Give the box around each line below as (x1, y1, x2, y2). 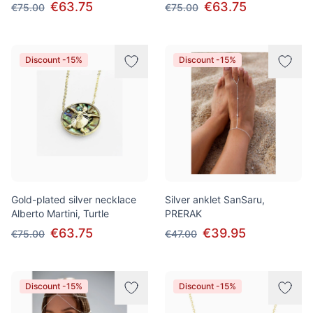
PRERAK (165, 208, 202, 219)
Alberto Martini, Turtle (11, 208, 109, 219)
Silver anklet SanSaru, (165, 194, 265, 205)
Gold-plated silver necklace (11, 194, 136, 205)
